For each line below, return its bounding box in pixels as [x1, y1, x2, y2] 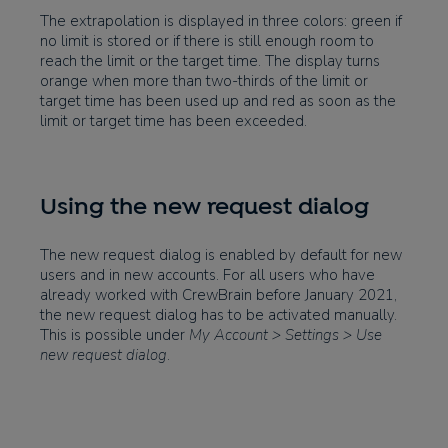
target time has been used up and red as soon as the [40, 91, 396, 111]
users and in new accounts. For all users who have [40, 265, 375, 285]
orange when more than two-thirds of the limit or [40, 71, 368, 91]
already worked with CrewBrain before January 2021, [40, 285, 397, 305]
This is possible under [40, 325, 189, 345]
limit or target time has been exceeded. [40, 111, 307, 131]
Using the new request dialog [40, 194, 369, 218]
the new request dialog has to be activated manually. [40, 305, 397, 325]
